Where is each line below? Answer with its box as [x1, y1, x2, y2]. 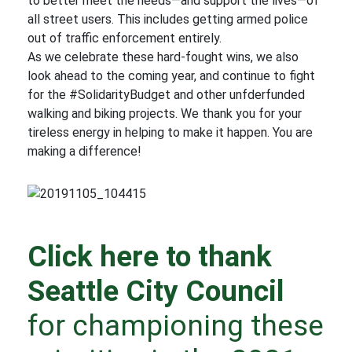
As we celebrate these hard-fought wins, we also [27, 49, 299, 64]
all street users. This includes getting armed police [27, 12, 308, 27]
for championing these [27, 309, 324, 343]
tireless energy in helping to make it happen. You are [27, 125, 313, 140]
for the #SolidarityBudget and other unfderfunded [27, 87, 305, 102]
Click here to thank [27, 240, 272, 273]
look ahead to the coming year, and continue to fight [27, 68, 315, 83]
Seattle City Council [27, 274, 284, 308]
